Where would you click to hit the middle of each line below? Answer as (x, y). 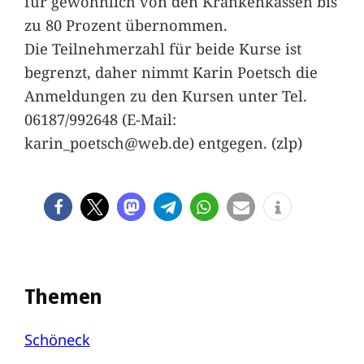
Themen (63, 297)
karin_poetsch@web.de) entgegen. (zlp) (163, 142)
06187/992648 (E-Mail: (100, 119)
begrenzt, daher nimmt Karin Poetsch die (171, 71)
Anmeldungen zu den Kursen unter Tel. (165, 95)
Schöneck (57, 339)
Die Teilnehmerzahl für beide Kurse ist (162, 48)
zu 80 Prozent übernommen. (126, 24)
